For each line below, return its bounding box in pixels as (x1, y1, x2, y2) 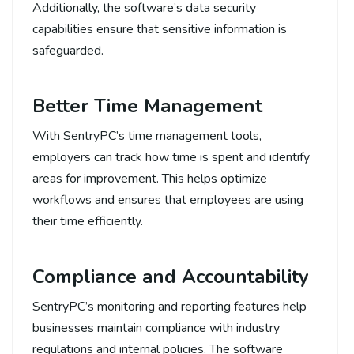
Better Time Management (32, 92, 262, 119)
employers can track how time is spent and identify (32, 148, 310, 166)
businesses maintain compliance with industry (32, 318, 280, 337)
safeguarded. (32, 41, 104, 59)
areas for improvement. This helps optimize (32, 169, 267, 187)
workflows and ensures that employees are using (32, 190, 303, 209)
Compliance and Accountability (32, 263, 309, 289)
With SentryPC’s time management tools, (32, 126, 262, 145)
